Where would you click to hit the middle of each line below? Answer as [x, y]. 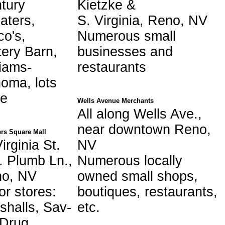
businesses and [125, 51]
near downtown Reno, [144, 129]
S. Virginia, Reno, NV [142, 20]
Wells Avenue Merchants [116, 100]
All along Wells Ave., [140, 114]
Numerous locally [130, 160]
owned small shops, [138, 176]
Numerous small [127, 36]
